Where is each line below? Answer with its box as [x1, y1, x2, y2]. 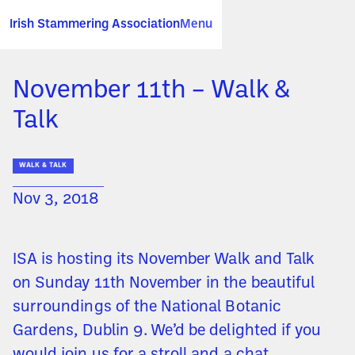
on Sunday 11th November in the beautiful [13, 276, 315, 292]
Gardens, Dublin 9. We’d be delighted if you [13, 323, 322, 340]
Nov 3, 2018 [13, 192, 99, 208]
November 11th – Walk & [13, 78, 290, 104]
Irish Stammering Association [10, 18, 180, 31]
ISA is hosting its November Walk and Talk [13, 252, 315, 269]
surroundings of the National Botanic [13, 300, 281, 316]
